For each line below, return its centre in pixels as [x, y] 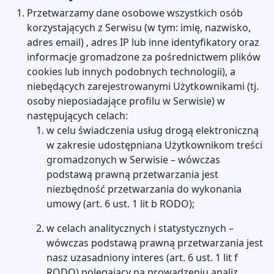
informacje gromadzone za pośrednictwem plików [144, 57]
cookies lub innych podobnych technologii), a [131, 72]
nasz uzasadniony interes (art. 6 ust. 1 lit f [142, 257]
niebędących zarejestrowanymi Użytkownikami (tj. [143, 86]
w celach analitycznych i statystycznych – [140, 228]
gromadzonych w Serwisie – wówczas [133, 160]
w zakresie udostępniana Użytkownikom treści [154, 145]
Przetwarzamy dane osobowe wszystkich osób [135, 13]
